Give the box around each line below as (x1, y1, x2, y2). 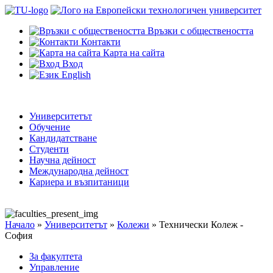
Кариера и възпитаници (29, 177, 129, 187)
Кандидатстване (29, 133, 97, 143)
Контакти (81, 37, 121, 47)
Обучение (29, 122, 70, 132)
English (62, 69, 91, 80)
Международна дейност (29, 166, 129, 176)
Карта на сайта (103, 48, 165, 58)
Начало (5, 219, 35, 230)
